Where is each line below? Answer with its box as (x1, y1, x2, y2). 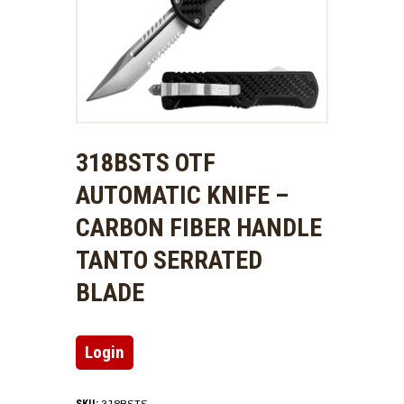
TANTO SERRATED (76, 245, 262, 276)
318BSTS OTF (76, 148, 216, 179)
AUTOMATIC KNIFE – (76, 180, 289, 211)
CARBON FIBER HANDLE (76, 213, 322, 243)
